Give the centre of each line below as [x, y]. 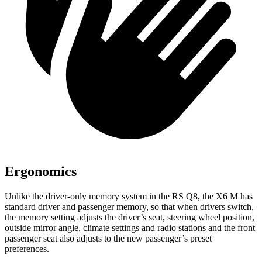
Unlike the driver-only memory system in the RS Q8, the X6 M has [129, 196]
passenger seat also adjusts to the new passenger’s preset [108, 238]
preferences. [27, 249]
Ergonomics [41, 172]
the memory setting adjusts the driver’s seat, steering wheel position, [130, 217]
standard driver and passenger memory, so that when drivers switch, [129, 207]
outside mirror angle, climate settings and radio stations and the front [130, 228]
